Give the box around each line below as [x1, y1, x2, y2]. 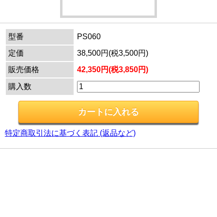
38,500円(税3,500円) [77, 49, 148, 57]
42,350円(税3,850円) [77, 65, 148, 74]
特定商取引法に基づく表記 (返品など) [5, 129, 136, 137]
